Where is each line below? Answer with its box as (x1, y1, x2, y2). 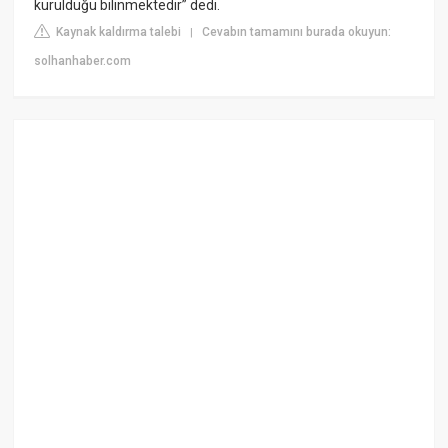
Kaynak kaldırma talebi (53, 24, 182, 39)
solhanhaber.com (34, 53, 132, 68)
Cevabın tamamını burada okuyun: (202, 24, 392, 39)
